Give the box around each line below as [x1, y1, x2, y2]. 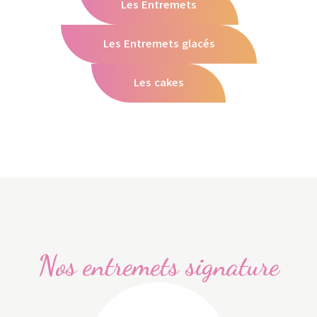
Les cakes [134, 75, 183, 91]
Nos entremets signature [38, 248, 279, 282]
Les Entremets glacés [103, 36, 214, 52]
